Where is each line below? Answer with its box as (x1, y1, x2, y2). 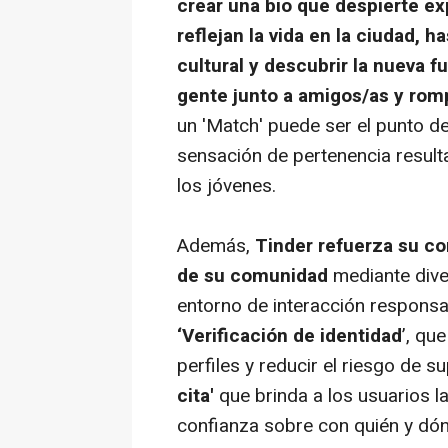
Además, (177, 232, 255, 260)
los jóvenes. (177, 172, 276, 200)
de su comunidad (177, 262, 333, 290)
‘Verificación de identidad (177, 322, 402, 350)
